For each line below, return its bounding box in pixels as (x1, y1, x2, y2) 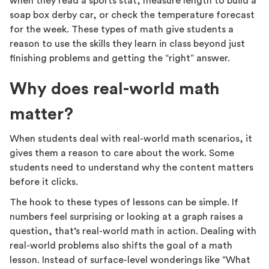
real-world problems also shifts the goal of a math (10, 241, 232, 250)
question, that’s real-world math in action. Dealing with (10, 226, 256, 236)
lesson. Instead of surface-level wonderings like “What (10, 255, 250, 265)
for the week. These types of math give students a (10, 25, 234, 34)
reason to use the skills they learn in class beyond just (10, 39, 245, 49)
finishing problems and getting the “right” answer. (10, 53, 230, 63)
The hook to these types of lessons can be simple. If (10, 198, 238, 207)
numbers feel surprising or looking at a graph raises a (10, 212, 243, 222)
